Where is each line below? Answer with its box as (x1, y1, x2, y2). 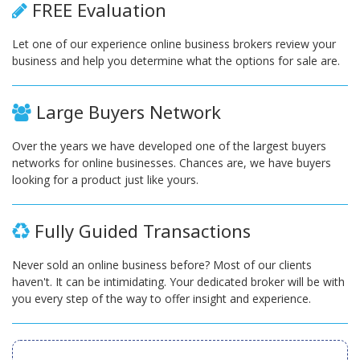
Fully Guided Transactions (30, 219, 251, 243)
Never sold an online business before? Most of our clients (12, 257, 312, 272)
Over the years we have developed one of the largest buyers (12, 138, 326, 153)
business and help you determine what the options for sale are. (12, 53, 340, 68)
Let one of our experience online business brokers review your (12, 36, 336, 51)
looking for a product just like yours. (12, 172, 198, 187)
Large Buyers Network (31, 100, 221, 124)
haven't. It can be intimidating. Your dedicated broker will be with (12, 274, 345, 289)
